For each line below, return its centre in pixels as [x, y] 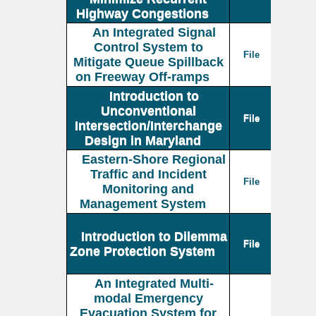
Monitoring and [148, 189]
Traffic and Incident [148, 174]
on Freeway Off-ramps [142, 77]
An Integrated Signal [154, 32]
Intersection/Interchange [148, 125]
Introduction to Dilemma [154, 236]
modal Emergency [148, 298]
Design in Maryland [142, 140]
